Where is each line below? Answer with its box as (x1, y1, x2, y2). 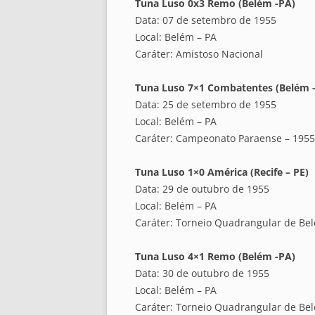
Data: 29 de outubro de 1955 (135, 182, 269, 196)
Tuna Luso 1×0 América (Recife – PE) (135, 165, 309, 179)
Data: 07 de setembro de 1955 (135, 13, 276, 27)
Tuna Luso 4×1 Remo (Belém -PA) (135, 250, 295, 264)
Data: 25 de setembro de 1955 (135, 98, 276, 112)
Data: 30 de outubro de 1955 (135, 266, 269, 281)
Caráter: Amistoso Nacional (135, 47, 263, 61)
